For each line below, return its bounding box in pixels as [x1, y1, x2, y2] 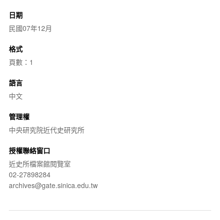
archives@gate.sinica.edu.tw [8, 180, 98, 190]
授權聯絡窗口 [8, 145, 50, 155]
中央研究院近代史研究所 [8, 124, 84, 135]
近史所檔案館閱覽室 [8, 158, 71, 168]
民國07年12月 [8, 23, 52, 33]
